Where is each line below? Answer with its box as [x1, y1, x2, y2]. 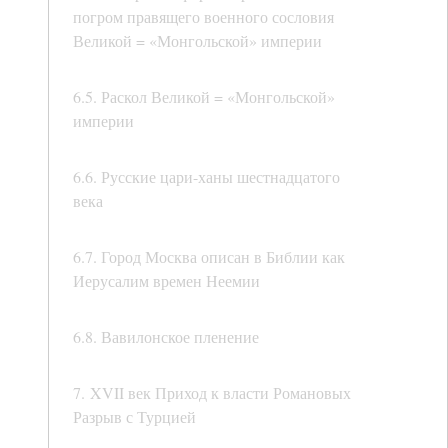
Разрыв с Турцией [73, 406, 196, 428]
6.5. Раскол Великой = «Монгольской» [73, 86, 335, 108]
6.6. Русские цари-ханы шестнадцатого [73, 166, 340, 188]
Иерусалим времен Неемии [73, 270, 260, 292]
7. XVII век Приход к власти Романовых [73, 382, 351, 404]
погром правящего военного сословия [73, 6, 334, 28]
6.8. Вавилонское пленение [73, 326, 259, 348]
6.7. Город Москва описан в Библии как [73, 246, 345, 268]
